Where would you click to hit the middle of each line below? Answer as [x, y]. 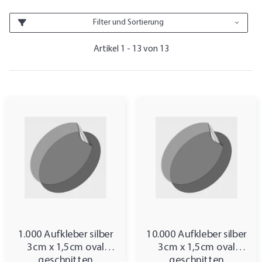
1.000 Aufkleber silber [65, 235]
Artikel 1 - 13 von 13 [131, 49]
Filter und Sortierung [128, 23]
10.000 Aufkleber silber [196, 235]
